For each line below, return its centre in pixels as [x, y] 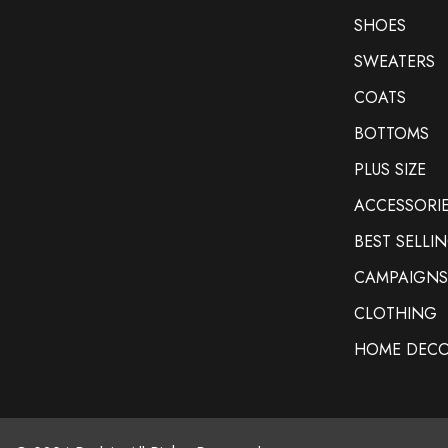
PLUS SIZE [389, 169]
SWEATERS [394, 61]
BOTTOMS [391, 133]
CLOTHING [395, 313]
